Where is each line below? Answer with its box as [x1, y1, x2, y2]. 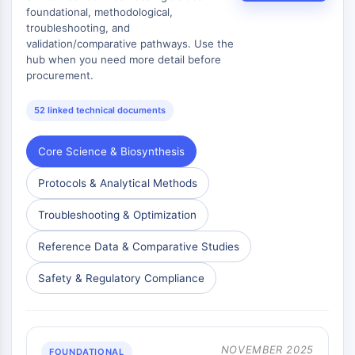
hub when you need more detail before [26, 53, 221, 66]
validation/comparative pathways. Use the [26, 37, 234, 50]
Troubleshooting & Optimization [38, 208, 197, 221]
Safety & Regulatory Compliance [38, 272, 204, 284]
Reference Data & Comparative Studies [38, 240, 239, 253]
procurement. [26, 69, 94, 82]
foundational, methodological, [26, 6, 173, 18]
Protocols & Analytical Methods [38, 177, 197, 189]
